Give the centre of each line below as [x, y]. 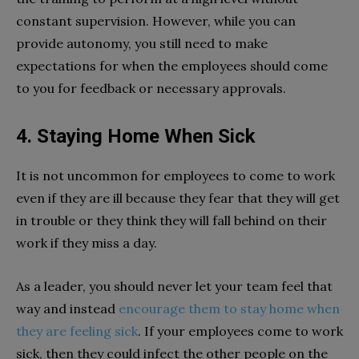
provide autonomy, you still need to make [142, 43]
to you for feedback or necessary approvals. [151, 88]
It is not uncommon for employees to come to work [175, 175]
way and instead [67, 308]
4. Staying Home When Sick [136, 136]
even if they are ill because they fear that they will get [178, 198]
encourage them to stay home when [229, 308]
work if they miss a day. [88, 242]
